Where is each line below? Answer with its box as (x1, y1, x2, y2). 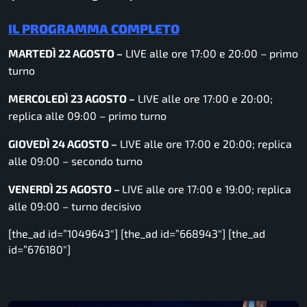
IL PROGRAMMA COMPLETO (8, 21, 180, 37)
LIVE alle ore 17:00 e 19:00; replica (122, 182, 291, 195)
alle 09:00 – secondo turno (8, 153, 143, 167)
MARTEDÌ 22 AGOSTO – (8, 46, 123, 60)
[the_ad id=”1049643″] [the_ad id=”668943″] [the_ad (8, 226, 265, 240)
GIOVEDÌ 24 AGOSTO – (8, 136, 117, 150)
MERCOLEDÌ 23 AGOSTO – (8, 91, 135, 105)
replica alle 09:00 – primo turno (8, 108, 167, 122)
